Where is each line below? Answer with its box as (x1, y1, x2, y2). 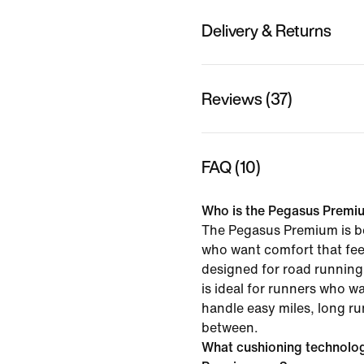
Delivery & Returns (201, 18, 331, 42)
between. (201, 320, 258, 335)
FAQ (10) (201, 154, 261, 179)
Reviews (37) (201, 86, 292, 110)
